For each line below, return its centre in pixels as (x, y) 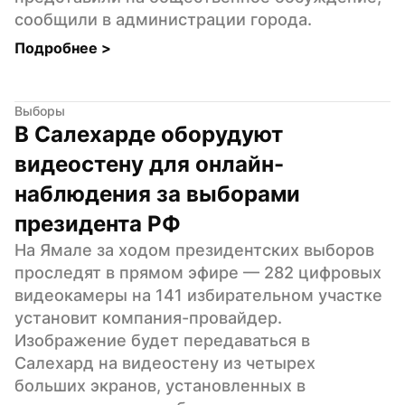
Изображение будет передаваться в (162, 340)
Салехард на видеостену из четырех (165, 363)
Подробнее (58, 47)
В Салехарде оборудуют (149, 134)
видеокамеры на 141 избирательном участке (198, 295)
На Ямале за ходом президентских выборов (194, 250)
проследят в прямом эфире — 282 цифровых (198, 272)
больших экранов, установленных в (160, 385)
